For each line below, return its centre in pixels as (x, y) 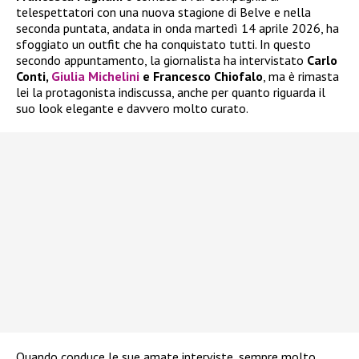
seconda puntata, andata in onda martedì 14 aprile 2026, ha (177, 28)
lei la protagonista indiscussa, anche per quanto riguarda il (171, 93)
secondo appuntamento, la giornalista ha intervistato (161, 61)
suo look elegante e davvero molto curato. (132, 109)
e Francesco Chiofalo (201, 77)
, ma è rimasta (301, 77)
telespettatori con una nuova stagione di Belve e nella (163, 12)
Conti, (34, 77)
